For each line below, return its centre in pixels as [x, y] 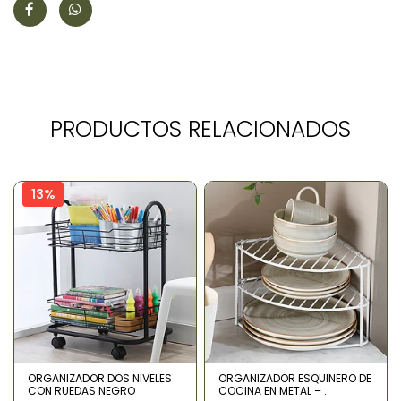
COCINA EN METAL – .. [274, 390]
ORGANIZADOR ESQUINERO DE [295, 378]
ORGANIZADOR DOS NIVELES [100, 378]
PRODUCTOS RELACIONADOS [200, 129]
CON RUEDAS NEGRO [81, 390]
